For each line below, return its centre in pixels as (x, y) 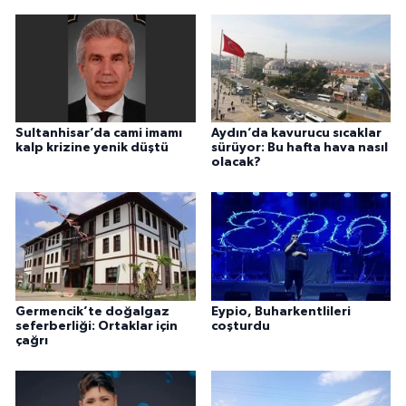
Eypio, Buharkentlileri (280, 311)
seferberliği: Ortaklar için (97, 326)
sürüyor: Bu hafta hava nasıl (299, 147)
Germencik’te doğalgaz (92, 311)
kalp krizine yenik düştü (92, 147)
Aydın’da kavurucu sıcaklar (296, 133)
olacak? (236, 162)
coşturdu (240, 326)
